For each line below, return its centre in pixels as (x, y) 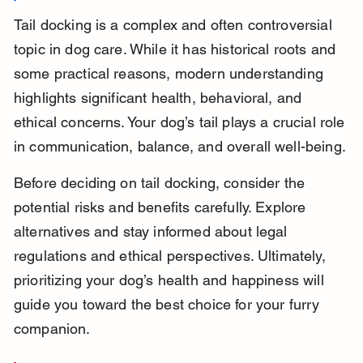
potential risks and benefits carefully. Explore (162, 207)
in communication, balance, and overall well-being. (179, 147)
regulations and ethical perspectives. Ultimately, (171, 256)
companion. (52, 329)
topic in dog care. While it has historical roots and (177, 49)
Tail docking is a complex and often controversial (175, 25)
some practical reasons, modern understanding (171, 74)
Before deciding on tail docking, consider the (161, 183)
